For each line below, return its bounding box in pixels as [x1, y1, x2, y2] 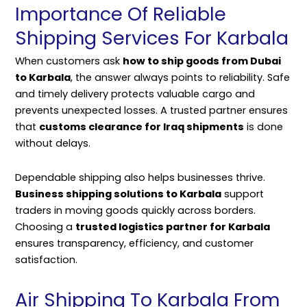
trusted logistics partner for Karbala [75, 219, 270, 234]
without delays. [15, 136, 90, 151]
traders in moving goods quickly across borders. [15, 203, 256, 217]
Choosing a [15, 219, 75, 234]
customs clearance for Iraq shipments [39, 120, 244, 134]
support [221, 186, 264, 201]
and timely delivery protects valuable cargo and [15, 87, 255, 101]
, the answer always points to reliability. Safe [71, 71, 290, 85]
